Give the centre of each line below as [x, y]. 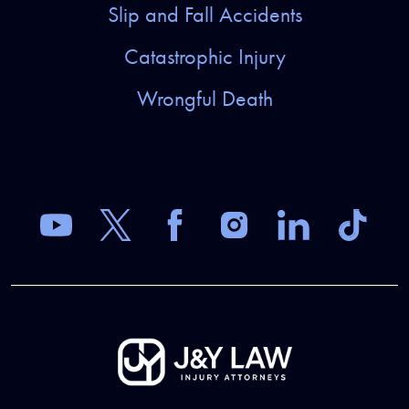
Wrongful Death [204, 99]
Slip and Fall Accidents [204, 15]
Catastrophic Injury [204, 57]
